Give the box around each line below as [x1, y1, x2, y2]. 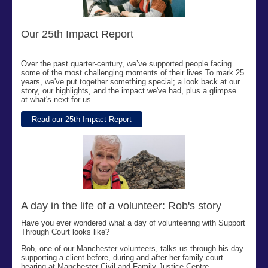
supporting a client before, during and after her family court [21, 253, 223, 262]
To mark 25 [205, 68, 244, 77]
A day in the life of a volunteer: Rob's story [21, 200, 221, 212]
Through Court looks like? [21, 227, 112, 236]
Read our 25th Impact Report [32, 115, 132, 124]
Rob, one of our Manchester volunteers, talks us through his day [21, 244, 243, 253]
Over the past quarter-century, [21, 59, 127, 68]
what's [30, 95, 51, 104]
